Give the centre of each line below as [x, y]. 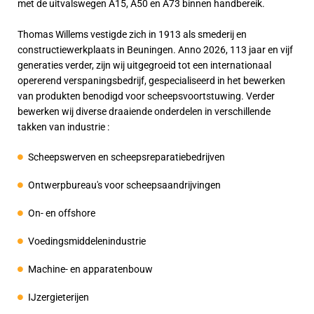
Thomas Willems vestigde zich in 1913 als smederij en [132, 34]
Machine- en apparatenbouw [90, 269]
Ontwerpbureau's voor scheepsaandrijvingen [124, 185]
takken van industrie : [63, 127]
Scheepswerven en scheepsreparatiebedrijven [127, 157]
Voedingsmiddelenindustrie [87, 241]
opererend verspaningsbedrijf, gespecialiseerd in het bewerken [151, 80]
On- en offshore [62, 213]
